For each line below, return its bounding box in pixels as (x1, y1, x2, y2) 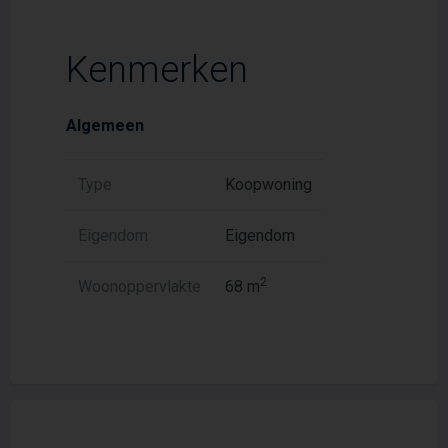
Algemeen (66, 116, 144, 135)
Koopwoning (225, 175, 312, 194)
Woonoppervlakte (78, 277, 201, 296)
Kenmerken (66, 49, 248, 91)
